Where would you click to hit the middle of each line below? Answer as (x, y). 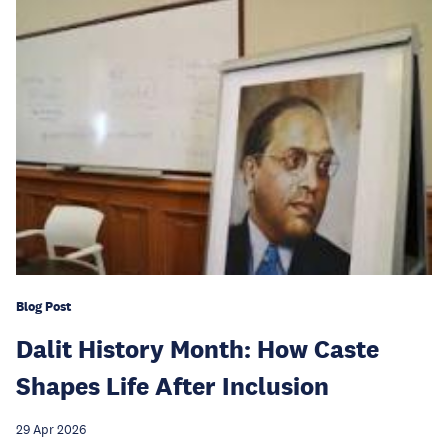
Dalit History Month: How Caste (197, 348)
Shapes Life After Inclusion (172, 385)
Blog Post (43, 306)
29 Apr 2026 (51, 429)
